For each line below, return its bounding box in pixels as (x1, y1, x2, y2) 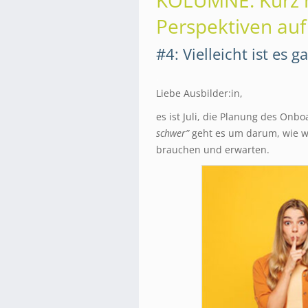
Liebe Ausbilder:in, (156, 87, 243, 100)
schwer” (156, 126, 192, 140)
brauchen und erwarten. (156, 143, 269, 156)
